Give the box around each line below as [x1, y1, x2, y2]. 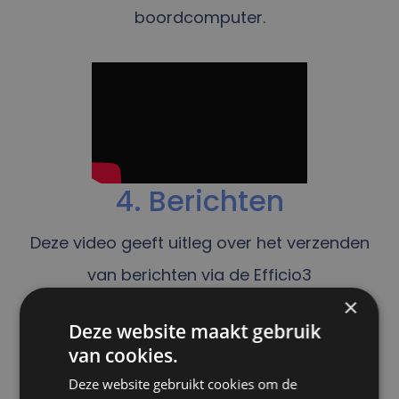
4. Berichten [115, 180, 284, 221]
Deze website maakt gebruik [69, 318, 322, 344]
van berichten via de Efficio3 [87, 263, 312, 286]
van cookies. [69, 342, 179, 368]
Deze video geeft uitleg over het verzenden [29, 231, 370, 254]
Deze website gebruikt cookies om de [69, 374, 297, 393]
